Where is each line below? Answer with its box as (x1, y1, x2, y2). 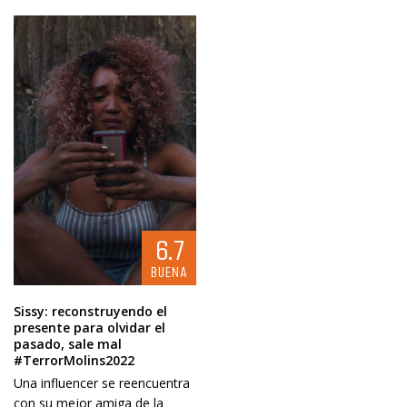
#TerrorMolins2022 (14, 351, 134, 369)
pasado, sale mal (14, 334, 122, 352)
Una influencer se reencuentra (14, 373, 190, 392)
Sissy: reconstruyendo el (14, 302, 167, 320)
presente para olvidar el (14, 318, 165, 336)
